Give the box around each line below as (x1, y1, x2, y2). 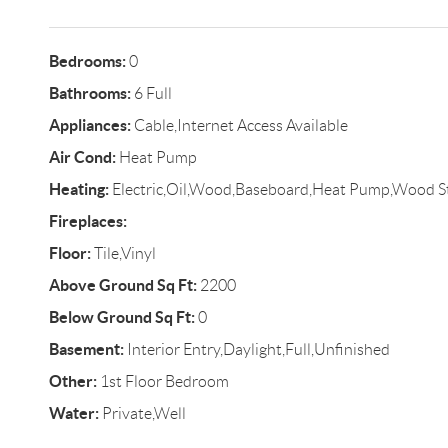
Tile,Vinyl (90, 245, 156, 262)
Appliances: (48, 116, 131, 134)
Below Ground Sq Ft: (48, 308, 195, 326)
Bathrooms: (48, 84, 131, 102)
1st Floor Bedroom (96, 373, 229, 390)
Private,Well (98, 405, 186, 422)
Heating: (48, 180, 109, 198)
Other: (48, 372, 97, 390)
